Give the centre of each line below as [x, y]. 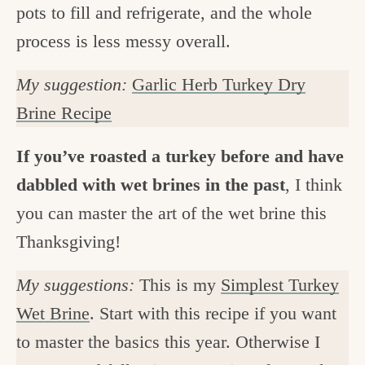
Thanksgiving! [71, 242]
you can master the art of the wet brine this [172, 213]
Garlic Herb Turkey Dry [219, 85]
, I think [314, 185]
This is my [180, 285]
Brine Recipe [64, 113]
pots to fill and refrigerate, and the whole [164, 12]
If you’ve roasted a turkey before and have [180, 156]
